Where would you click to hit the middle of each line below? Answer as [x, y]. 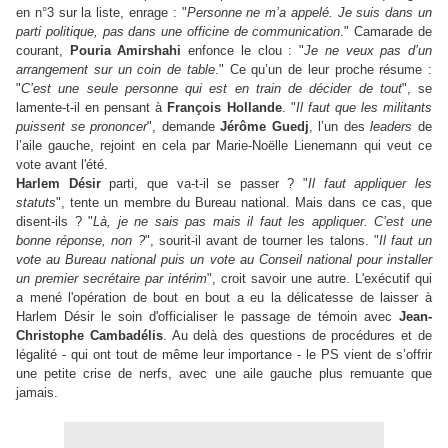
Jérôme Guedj [264, 127]
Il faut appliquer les [370, 184]
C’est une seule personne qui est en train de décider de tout [211, 89]
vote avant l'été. [64, 165]
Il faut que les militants [364, 108]
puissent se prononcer [82, 127]
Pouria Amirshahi [122, 51]
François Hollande [224, 108]
